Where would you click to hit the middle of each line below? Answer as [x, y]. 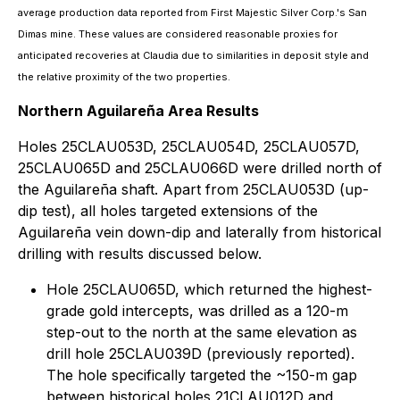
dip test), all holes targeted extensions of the [168, 211]
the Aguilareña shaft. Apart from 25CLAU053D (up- [193, 190]
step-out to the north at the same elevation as [202, 333]
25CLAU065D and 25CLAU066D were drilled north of [200, 168]
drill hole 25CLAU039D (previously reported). [200, 354]
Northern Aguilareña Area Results [138, 111]
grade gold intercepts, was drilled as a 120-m [197, 311]
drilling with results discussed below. [140, 254]
